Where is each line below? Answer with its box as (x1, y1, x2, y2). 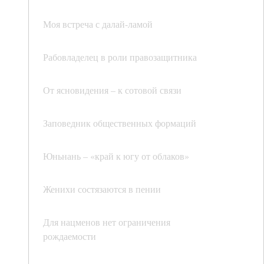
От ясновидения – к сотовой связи (43, 84, 181, 97)
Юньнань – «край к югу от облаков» (43, 150, 189, 163)
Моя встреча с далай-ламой (43, 18, 153, 31)
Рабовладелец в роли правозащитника (43, 51, 197, 64)
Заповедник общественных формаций (43, 117, 196, 130)
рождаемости (43, 230, 96, 243)
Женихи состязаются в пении (43, 183, 161, 196)
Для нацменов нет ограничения (43, 216, 170, 229)
